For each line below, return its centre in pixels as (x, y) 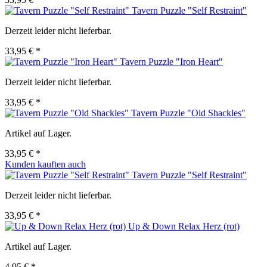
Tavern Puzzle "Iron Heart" (171, 62)
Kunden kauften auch (45, 164)
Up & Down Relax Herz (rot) (184, 226)
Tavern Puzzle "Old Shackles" (188, 113)
